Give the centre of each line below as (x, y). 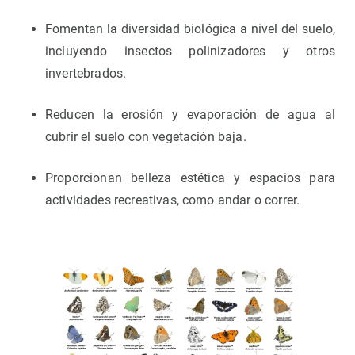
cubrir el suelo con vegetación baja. (146, 137)
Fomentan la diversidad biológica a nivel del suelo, (190, 29)
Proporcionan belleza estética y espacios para (190, 178)
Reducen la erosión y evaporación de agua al (190, 115)
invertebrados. (86, 73)
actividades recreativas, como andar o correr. (173, 200)
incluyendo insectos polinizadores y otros (190, 51)
